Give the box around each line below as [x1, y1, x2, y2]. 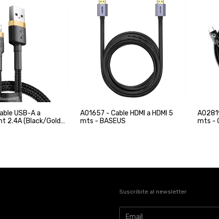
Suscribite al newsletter [119, 188, 187, 196]
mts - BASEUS [80, 117, 126, 126]
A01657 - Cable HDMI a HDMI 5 [80, 109, 173, 118]
